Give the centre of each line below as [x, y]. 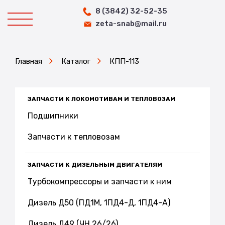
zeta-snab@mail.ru [131, 24]
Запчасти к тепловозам [74, 137]
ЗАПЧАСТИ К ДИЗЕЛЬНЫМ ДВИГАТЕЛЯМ [95, 165]
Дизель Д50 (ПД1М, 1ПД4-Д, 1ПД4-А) [99, 203]
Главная [29, 61]
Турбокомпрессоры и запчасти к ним [100, 182]
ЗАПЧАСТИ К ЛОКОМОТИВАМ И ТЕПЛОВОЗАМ [101, 99]
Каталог [76, 61]
